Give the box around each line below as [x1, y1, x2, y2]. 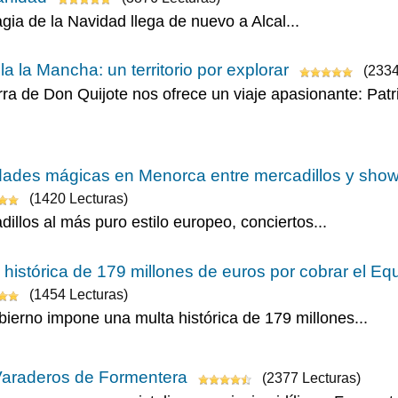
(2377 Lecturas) [259, 370, 361, 386]
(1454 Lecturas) [26, 287, 128, 303]
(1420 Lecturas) [26, 191, 128, 207]
